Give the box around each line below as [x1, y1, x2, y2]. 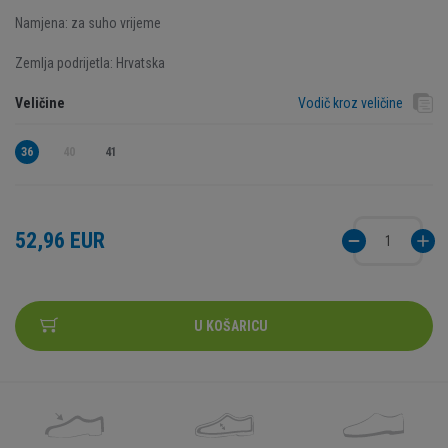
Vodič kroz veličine [298, 95, 403, 111]
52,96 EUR [15, 228, 105, 253]
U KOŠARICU [194, 318, 268, 334]
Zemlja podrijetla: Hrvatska [15, 55, 165, 71]
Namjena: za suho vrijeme [15, 15, 161, 31]
